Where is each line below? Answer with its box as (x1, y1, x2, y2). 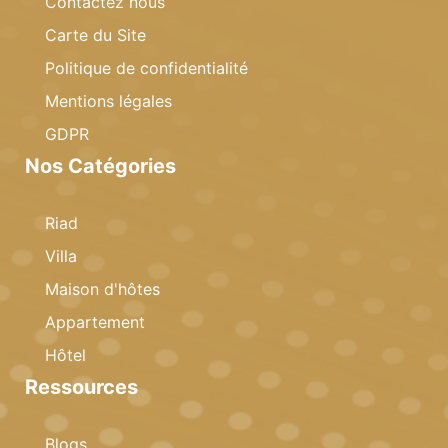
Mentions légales (45, 91, 172, 112)
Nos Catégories (25, 154, 176, 179)
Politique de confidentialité (45, 58, 248, 79)
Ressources (25, 375, 138, 400)
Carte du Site (45, 25, 146, 46)
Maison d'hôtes (45, 279, 160, 300)
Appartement (45, 312, 145, 333)
